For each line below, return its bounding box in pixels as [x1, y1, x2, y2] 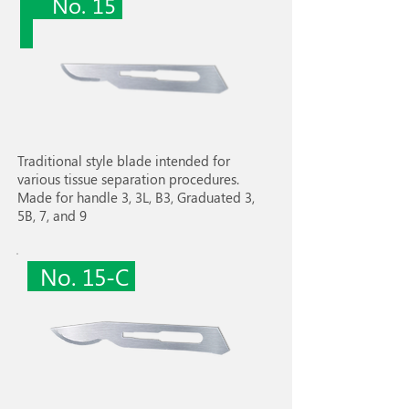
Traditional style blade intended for [17, 152, 230, 170]
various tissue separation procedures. [17, 170, 239, 188]
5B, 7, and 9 [17, 206, 87, 225]
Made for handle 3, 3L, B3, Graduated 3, [17, 188, 255, 206]
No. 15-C [27, 261, 135, 291]
